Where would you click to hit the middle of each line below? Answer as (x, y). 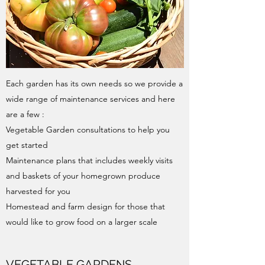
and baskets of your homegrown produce (83, 175)
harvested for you (38, 191)
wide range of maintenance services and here (91, 98)
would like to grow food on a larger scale (82, 222)
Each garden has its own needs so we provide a (94, 83)
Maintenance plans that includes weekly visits (89, 160)
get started (27, 145)
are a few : (25, 114)
